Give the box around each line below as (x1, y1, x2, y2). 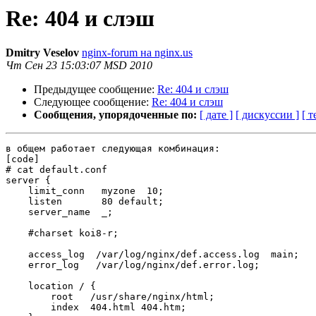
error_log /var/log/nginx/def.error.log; (6, 260, 260, 271)
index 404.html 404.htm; (6, 302, 186, 313)
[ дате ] (200, 109, 233, 121)
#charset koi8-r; (6, 228, 119, 239)
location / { (6, 281, 96, 292)
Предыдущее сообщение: (34, 83, 157, 96)
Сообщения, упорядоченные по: (34, 109, 197, 121)
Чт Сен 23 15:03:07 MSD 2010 (6, 59, 152, 72)
